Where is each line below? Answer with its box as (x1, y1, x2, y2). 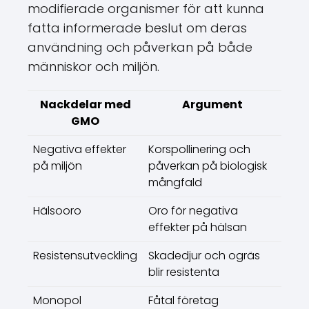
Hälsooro (33, 203, 81, 219)
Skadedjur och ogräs (148, 248, 260, 263)
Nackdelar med (39, 97, 131, 112)
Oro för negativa (148, 203, 238, 219)
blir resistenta (148, 264, 219, 280)
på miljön (33, 158, 82, 174)
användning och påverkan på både (28, 39, 252, 56)
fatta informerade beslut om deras (28, 19, 247, 37)
